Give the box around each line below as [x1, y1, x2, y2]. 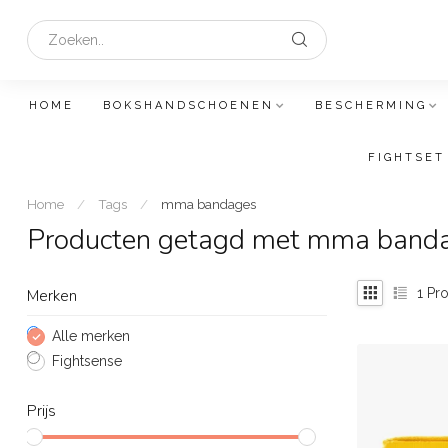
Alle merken [52, 328, 130, 344]
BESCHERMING [315, 99, 427, 112]
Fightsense [52, 353, 122, 369]
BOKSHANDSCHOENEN [103, 99, 274, 112]
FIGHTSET [368, 151, 445, 164]
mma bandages [161, 196, 256, 212]
